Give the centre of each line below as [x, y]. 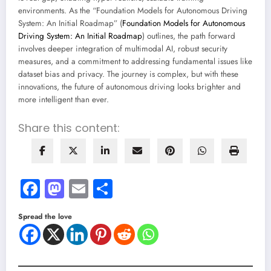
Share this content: [69, 128]
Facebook [78, 188]
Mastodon [104, 188]
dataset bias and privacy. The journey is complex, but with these [128, 74]
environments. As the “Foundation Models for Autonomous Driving [133, 11]
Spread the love [45, 216]
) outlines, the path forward [189, 36]
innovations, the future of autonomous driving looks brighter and [129, 87]
